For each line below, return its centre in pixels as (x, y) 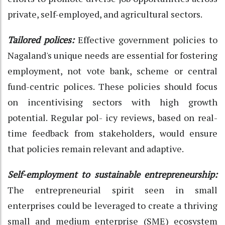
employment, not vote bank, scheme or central (113, 71)
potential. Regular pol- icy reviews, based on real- (113, 117)
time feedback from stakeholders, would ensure (113, 133)
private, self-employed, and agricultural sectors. (105, 14)
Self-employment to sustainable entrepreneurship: (113, 174)
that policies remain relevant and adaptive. (96, 148)
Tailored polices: (43, 39)
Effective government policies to (148, 39)
